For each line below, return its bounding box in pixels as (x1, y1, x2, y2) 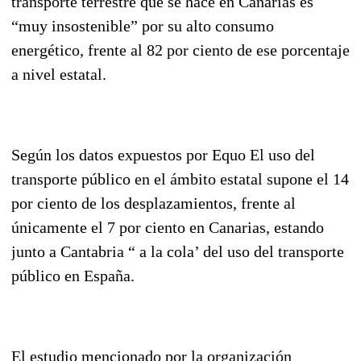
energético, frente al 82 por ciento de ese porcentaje (11, 40, 350, 59)
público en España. (11, 266, 135, 284)
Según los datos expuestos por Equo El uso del (11, 145, 315, 164)
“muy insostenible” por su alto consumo (11, 16, 274, 35)
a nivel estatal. (11, 64, 106, 83)
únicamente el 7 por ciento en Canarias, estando (11, 218, 324, 236)
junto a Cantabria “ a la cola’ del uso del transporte (11, 242, 344, 260)
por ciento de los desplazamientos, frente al (11, 193, 296, 212)
